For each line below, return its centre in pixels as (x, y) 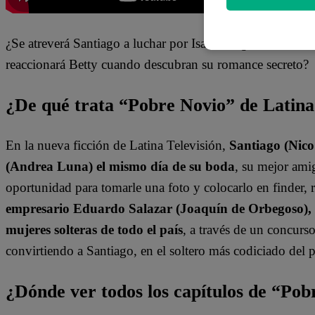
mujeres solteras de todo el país (94, 230)
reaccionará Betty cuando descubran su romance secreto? (157, 64)
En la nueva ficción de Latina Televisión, (117, 146)
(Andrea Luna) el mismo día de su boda (120, 167)
